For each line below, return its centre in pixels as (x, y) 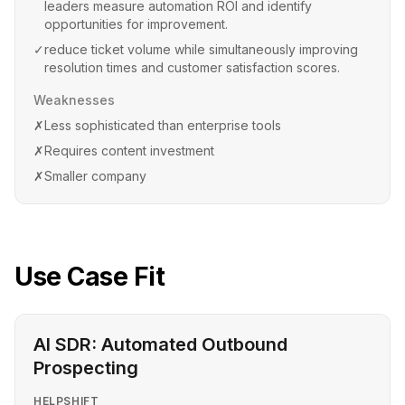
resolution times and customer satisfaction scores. (192, 67)
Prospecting (86, 368)
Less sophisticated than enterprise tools (163, 125)
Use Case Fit (89, 277)
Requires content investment (129, 151)
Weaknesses (74, 100)
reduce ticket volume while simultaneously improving (201, 49)
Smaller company (95, 176)
